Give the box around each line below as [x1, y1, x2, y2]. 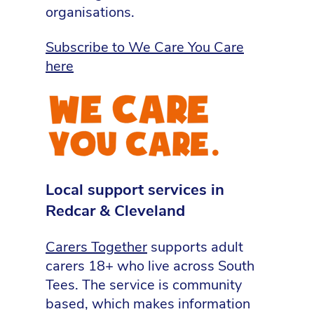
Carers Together [46, 237, 147, 257]
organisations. [46, 3, 135, 22]
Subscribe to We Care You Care [46, 37, 244, 57]
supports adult [147, 237, 243, 257]
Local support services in [46, 179, 224, 201]
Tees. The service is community [46, 275, 242, 294]
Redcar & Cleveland [46, 200, 185, 222]
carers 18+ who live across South [46, 256, 254, 275]
